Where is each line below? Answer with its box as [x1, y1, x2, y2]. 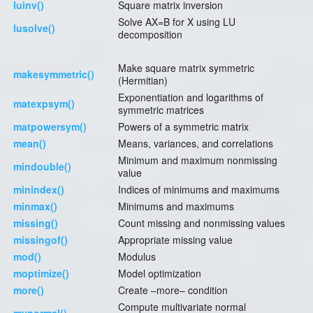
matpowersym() [13, 119, 87, 134]
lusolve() [13, 21, 55, 36]
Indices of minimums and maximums [118, 182, 279, 197]
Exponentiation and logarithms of [118, 90, 263, 105]
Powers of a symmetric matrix [118, 119, 249, 134]
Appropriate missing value [118, 233, 233, 247]
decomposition [118, 27, 182, 42]
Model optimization [118, 266, 201, 281]
